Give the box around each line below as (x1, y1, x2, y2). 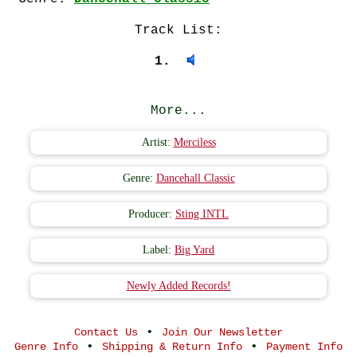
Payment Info (266, 340, 343, 353)
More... (151, 104, 206, 118)
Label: (143, 244, 175, 256)
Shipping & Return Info (102, 340, 242, 353)
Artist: (141, 136, 174, 148)
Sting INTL (175, 208, 229, 220)
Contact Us (74, 326, 138, 339)
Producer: (128, 208, 175, 220)
